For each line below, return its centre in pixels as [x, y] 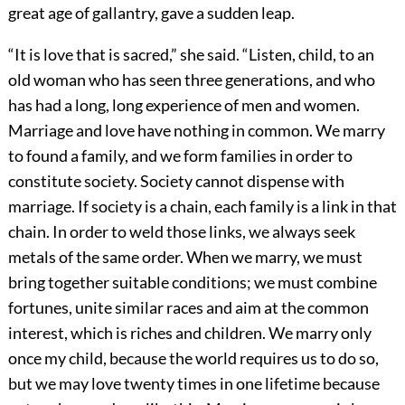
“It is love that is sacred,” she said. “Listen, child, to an [191, 55]
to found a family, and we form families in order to [180, 156]
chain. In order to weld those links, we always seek [181, 232]
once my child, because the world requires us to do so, [193, 358]
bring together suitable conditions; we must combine [192, 283]
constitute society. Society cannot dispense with [176, 181]
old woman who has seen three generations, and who [191, 80]
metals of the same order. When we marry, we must [185, 257]
